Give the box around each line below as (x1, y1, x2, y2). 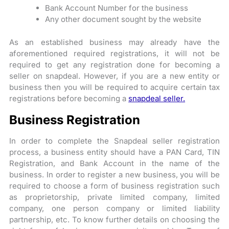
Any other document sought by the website (45, 14, 202, 24)
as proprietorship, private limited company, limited (9, 192, 220, 202)
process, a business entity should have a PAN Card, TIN (9, 147, 220, 157)
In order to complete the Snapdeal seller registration (9, 135, 220, 146)
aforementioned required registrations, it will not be (9, 48, 220, 58)
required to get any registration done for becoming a (9, 59, 220, 70)
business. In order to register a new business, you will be (9, 169, 220, 179)
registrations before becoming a (9, 93, 129, 103)
